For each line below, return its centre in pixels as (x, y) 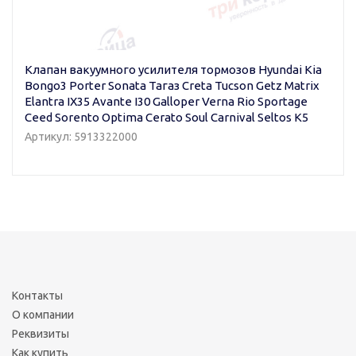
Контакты (37, 296)
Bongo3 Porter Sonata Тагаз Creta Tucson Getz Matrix (172, 86)
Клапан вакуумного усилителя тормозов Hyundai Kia (173, 70)
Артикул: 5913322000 (81, 137)
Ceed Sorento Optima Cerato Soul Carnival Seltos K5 (166, 118)
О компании (43, 315)
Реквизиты (41, 334)
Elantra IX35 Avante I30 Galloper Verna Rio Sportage (166, 102)
